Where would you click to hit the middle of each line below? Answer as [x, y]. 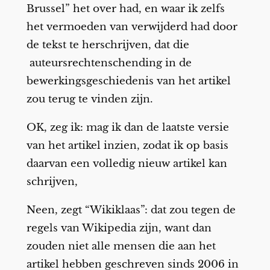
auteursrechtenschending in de [109, 63]
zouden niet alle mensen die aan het [121, 246]
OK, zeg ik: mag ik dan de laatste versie [127, 127]
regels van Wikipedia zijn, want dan [119, 228]
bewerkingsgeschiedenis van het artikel [128, 81]
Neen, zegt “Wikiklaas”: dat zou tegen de [131, 210]
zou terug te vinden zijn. [93, 99]
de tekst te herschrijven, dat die [108, 45]
